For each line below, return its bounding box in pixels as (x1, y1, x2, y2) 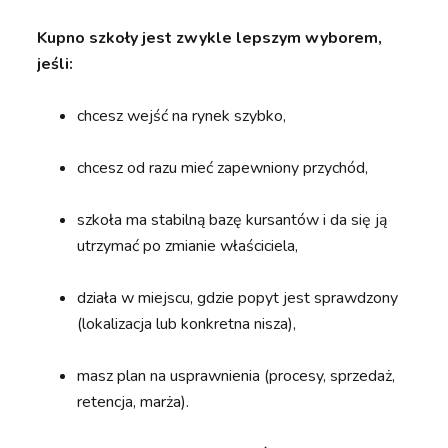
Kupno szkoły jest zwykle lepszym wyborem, (37, 27, 383, 50)
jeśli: (37, 53, 74, 76)
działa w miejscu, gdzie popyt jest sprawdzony (77, 287, 399, 310)
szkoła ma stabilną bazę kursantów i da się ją (77, 209, 388, 232)
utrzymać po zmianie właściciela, (77, 235, 299, 258)
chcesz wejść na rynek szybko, (77, 105, 287, 128)
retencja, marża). (77, 391, 190, 414)
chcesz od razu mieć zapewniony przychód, (77, 157, 369, 180)
